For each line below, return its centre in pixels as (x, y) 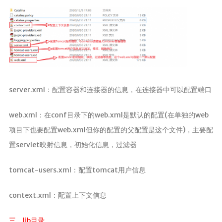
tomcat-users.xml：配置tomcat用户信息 (77, 170)
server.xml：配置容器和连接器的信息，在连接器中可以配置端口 (110, 90)
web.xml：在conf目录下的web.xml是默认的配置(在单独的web (109, 115)
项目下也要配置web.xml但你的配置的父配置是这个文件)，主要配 (111, 130)
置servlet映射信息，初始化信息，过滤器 (73, 145)
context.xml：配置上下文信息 (57, 195)
